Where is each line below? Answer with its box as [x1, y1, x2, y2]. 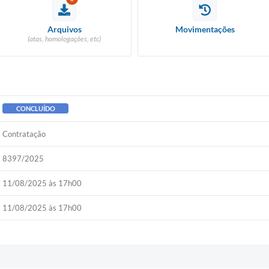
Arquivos [47, 24, 82, 34]
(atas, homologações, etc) [28, 34, 101, 43]
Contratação [2, 129, 46, 139]
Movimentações [175, 24, 235, 34]
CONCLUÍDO [16, 104, 55, 112]
